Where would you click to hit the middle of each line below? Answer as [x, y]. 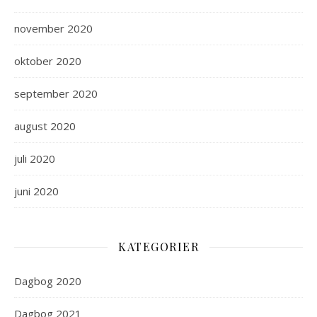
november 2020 [53, 28]
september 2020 [56, 93]
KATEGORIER [158, 247]
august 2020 [45, 126]
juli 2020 [35, 158]
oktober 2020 [48, 61]
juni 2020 [36, 191]
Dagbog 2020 [48, 281]
